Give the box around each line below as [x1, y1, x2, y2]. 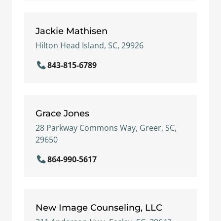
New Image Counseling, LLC [36, 202, 162, 213]
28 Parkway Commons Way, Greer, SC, [36, 122, 177, 133]
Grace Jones [36, 108, 89, 119]
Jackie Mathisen [36, 25, 108, 37]
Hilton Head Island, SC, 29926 [36, 40, 144, 51]
